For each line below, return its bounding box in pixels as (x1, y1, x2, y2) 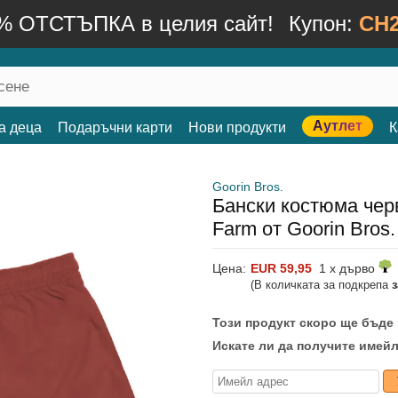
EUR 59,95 (251, 261, 312, 275)
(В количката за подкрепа (251, 278, 392, 291)
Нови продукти (188, 120, 286, 135)
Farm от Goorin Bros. (212, 218, 395, 240)
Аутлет (313, 118, 362, 133)
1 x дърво (312, 261, 378, 275)
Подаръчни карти (58, 120, 172, 135)
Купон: (288, 12, 359, 36)
